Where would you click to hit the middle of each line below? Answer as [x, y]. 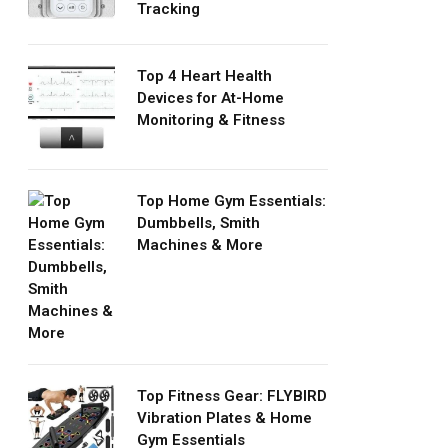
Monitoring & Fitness [211, 119]
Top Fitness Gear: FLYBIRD [232, 396]
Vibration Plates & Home [224, 418]
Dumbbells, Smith [198, 223]
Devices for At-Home [210, 97]
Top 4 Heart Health [204, 75]
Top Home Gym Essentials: [231, 201]
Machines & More [200, 245]
